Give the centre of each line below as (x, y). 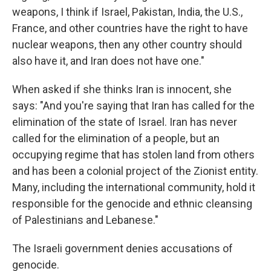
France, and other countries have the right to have (130, 28)
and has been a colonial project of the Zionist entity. (135, 171)
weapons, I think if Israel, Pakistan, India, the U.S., (127, 12)
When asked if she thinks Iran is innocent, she (122, 89)
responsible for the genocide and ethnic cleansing (132, 204)
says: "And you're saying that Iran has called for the (133, 106)
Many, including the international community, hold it (134, 187)
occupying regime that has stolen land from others (133, 155)
